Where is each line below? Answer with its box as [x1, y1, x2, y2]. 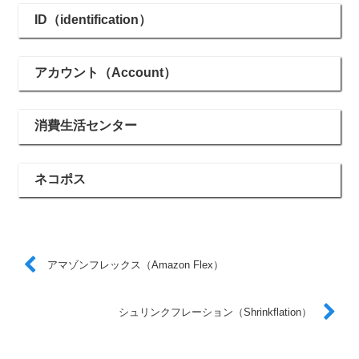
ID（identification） [34, 12, 151, 26]
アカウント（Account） [34, 66, 176, 80]
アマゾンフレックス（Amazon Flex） [47, 258, 224, 271]
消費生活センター [34, 119, 137, 133]
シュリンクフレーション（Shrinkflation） [118, 305, 312, 318]
